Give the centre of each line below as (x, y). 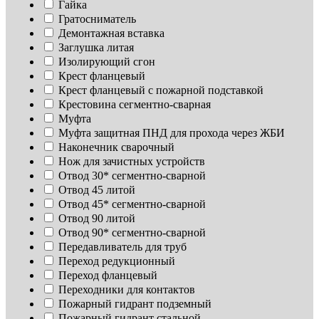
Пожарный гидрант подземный (135, 304)
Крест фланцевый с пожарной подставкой (161, 90)
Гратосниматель (97, 19)
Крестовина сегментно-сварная (135, 105)
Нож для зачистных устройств (132, 162)
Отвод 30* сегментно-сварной (132, 176)
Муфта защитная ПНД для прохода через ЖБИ (172, 133)
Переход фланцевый (108, 276)
